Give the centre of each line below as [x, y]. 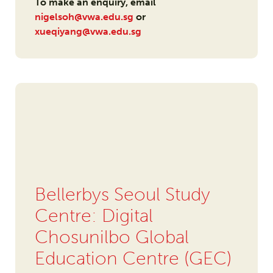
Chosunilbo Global [112, 237]
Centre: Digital [94, 216]
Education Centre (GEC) [133, 259]
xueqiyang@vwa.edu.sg [88, 32]
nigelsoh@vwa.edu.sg [84, 17]
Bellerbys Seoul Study [122, 195]
